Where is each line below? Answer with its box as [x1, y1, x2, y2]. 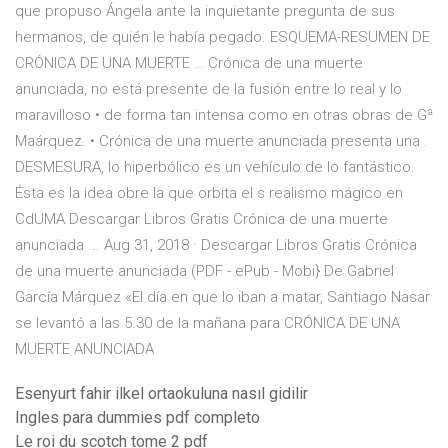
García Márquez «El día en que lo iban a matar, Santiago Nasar [15, 288, 430, 307]
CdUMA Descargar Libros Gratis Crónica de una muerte [15, 210, 388, 229]
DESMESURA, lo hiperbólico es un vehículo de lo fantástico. [15, 158, 415, 177]
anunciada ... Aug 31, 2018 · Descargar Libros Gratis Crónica [15, 236, 417, 255]
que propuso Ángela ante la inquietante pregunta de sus [15, 2, 395, 21]
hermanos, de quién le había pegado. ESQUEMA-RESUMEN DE [15, 28, 430, 47]
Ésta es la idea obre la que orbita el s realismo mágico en [15, 184, 403, 203]
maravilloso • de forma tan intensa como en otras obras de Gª [15, 106, 433, 125]
